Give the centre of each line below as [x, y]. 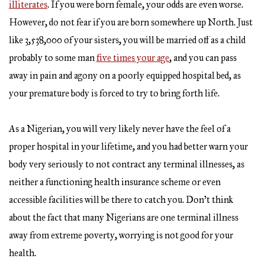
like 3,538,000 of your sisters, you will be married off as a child [127, 40]
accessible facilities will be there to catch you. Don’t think [121, 200]
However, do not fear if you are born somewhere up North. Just [131, 22]
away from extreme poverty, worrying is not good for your [121, 235]
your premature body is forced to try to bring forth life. [114, 93]
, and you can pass [203, 58]
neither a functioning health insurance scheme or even [115, 182]
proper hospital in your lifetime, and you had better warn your [128, 147]
